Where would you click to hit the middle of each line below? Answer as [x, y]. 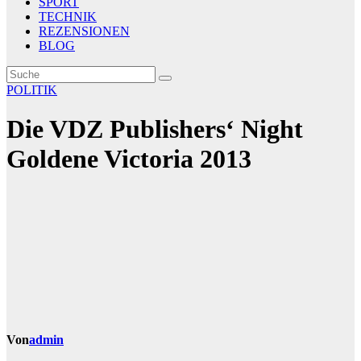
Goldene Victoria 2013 [129, 159]
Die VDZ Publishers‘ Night [155, 129]
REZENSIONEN [84, 31]
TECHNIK [68, 17]
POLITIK [32, 90]
